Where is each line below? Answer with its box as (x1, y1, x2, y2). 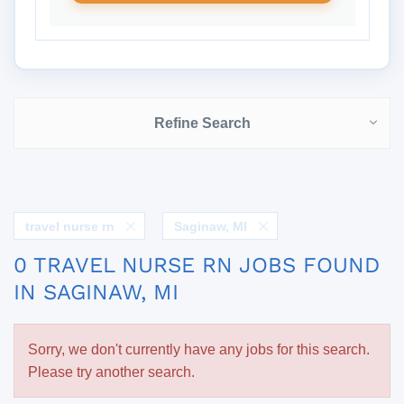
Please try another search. (28, 364, 195, 380)
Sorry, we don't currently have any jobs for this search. (28, 342, 370, 357)
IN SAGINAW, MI (14, 280, 179, 305)
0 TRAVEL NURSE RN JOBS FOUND (14, 252, 380, 278)
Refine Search (153, 115, 251, 131)
